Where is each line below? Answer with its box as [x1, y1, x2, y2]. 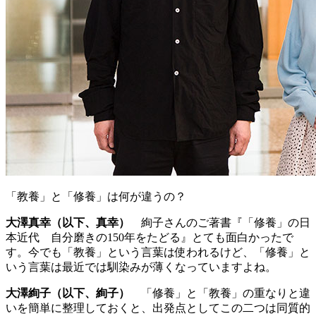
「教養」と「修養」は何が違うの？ [6, 190, 186, 203]
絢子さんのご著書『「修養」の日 [130, 217, 310, 229]
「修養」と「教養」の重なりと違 [130, 287, 310, 300]
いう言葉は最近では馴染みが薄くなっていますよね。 [6, 261, 276, 274]
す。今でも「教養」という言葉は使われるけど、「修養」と [6, 246, 310, 259]
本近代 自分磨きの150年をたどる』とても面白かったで [6, 231, 293, 244]
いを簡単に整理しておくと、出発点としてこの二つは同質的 [6, 302, 310, 315]
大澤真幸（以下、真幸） [6, 217, 130, 229]
